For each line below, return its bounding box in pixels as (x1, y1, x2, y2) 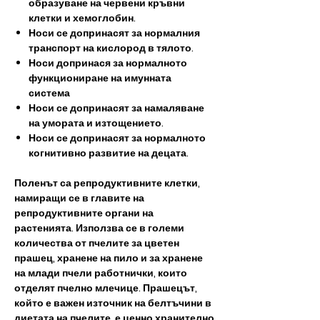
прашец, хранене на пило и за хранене (14, 251, 203, 265)
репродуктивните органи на (14, 206, 154, 220)
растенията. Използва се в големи (14, 221, 184, 235)
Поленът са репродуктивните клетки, (14, 176, 200, 190)
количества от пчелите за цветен (14, 236, 179, 250)
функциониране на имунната (29, 71, 171, 85)
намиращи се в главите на (14, 191, 144, 205)
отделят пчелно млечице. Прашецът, (14, 281, 197, 295)
